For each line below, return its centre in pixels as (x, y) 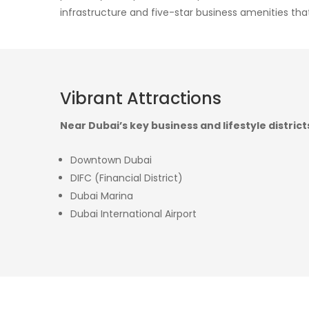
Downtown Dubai (111, 160)
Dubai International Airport (133, 213)
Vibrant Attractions (141, 98)
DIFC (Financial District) (127, 178)
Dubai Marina (102, 196)
